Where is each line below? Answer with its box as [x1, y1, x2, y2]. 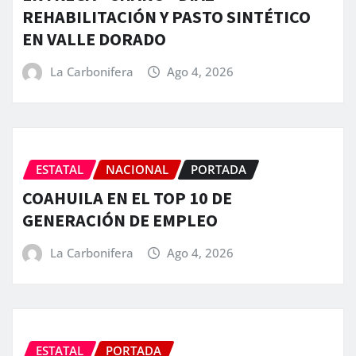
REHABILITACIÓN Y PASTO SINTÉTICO [22, 6, 311, 29]
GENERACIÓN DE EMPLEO [22, 209, 218, 232]
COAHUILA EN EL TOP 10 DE [22, 187, 232, 210]
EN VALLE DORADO [22, 28, 166, 51]
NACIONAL [106, 161, 168, 177]
